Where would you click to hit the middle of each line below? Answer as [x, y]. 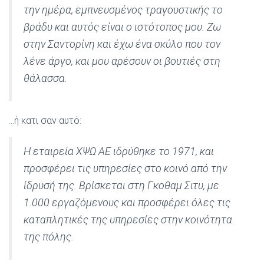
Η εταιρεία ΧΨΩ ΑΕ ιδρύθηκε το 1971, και [119, 151]
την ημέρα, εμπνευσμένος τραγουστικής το [123, 10]
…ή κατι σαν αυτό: [45, 121]
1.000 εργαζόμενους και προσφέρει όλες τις [127, 202]
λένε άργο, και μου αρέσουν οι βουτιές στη [122, 61]
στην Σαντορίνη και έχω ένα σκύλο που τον [122, 44]
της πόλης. [49, 237]
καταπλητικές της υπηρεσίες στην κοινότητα [128, 220]
